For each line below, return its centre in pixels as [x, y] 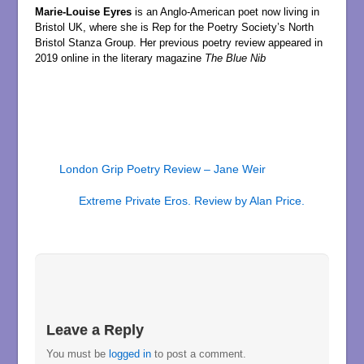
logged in [130, 354]
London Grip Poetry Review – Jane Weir [162, 169]
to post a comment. [199, 354]
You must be [78, 354]
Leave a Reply [95, 330]
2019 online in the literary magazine [118, 58]
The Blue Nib [233, 58]
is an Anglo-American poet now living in [225, 12]
